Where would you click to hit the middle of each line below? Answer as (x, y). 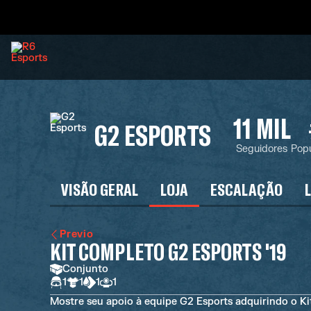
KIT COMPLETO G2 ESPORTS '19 (168, 251)
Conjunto (85, 269)
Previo (77, 234)
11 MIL (262, 127)
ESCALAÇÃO (246, 189)
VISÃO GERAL (100, 189)
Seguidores (262, 149)
